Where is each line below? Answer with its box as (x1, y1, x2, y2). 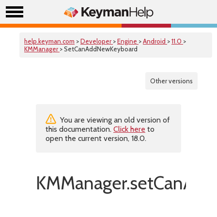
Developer (80, 37, 113, 45)
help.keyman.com (24, 37, 75, 45)
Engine (117, 37, 139, 45)
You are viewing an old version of (58, 115, 170, 124)
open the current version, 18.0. (46, 134, 146, 143)
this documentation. (46, 124, 113, 134)
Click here (113, 124, 145, 134)
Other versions (150, 77, 193, 85)
